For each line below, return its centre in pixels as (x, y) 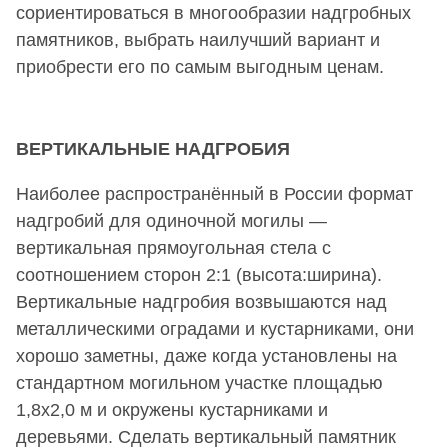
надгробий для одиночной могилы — (171, 220)
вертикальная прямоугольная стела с (173, 247)
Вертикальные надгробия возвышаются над (201, 301)
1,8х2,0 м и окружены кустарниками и (172, 409)
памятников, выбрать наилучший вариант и (198, 39)
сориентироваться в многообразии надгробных (213, 12)
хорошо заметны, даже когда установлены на (206, 355)
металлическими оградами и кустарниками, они (215, 328)
